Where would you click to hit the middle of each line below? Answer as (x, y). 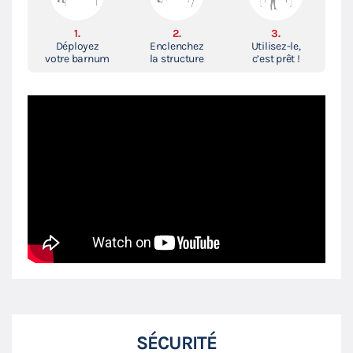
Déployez (77, 46)
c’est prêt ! (276, 58)
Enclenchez (176, 46)
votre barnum (77, 58)
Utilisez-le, (276, 46)
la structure (176, 58)
